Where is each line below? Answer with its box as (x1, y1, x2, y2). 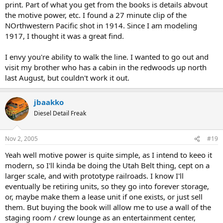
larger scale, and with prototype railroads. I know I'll (5, 171, 184, 181)
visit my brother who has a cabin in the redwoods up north (5, 62, 207, 72)
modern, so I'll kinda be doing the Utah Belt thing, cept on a (5, 160, 210, 171)
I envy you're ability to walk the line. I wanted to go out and (5, 51, 209, 62)
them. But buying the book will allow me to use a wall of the (5, 202, 211, 213)
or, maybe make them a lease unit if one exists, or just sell (5, 192, 203, 202)
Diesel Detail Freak (34, 109, 86, 117)
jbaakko (34, 97, 64, 107)
